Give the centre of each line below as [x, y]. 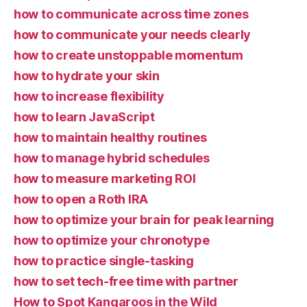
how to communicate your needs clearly [133, 35]
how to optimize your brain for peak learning [144, 220]
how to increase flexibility [89, 96]
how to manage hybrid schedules [112, 158]
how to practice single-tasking [104, 261]
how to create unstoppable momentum [128, 55]
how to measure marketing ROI [105, 179]
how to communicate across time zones [131, 14]
